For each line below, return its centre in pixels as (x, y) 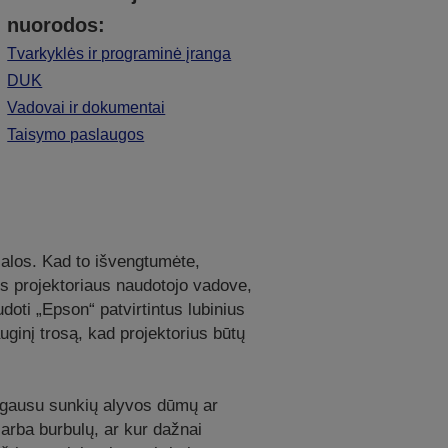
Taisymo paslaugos (76, 135)
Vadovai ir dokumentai (86, 108)
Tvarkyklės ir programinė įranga (119, 54)
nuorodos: (56, 25)
